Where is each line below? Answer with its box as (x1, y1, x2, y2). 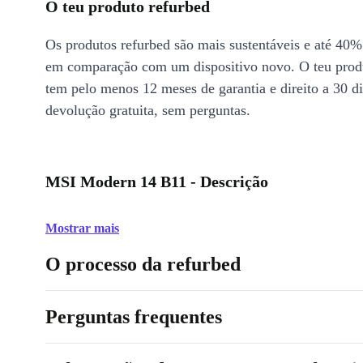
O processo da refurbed (45, 254, 241, 275)
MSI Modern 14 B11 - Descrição (45, 173, 268, 190)
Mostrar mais (45, 221, 119, 235)
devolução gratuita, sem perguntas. (45, 102, 250, 118)
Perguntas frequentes (45, 306, 222, 327)
